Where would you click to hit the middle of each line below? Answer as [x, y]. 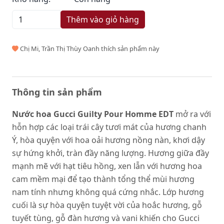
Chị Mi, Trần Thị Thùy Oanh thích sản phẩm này [89, 48]
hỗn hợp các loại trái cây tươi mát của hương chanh [109, 127]
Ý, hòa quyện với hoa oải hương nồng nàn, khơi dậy [108, 140]
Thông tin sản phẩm [57, 92]
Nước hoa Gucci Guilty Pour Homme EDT [93, 114]
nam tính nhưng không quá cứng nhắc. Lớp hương [108, 192]
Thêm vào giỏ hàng [102, 19]
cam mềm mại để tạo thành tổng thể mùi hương [103, 179]
